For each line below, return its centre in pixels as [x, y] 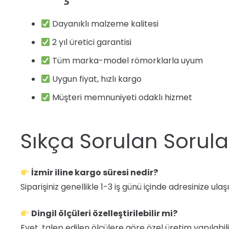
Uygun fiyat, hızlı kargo [96, 79]
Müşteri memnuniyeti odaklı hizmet [121, 97]
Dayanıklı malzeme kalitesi [105, 24]
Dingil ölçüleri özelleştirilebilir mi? [104, 213]
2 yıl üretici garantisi [91, 42]
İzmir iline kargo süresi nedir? [94, 173]
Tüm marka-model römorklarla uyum [127, 61]
